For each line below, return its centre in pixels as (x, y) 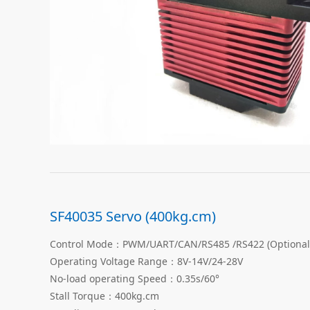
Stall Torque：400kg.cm (104, 295)
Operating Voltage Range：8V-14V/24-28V (146, 261)
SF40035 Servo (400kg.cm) (133, 216)
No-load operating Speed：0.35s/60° (135, 278)
